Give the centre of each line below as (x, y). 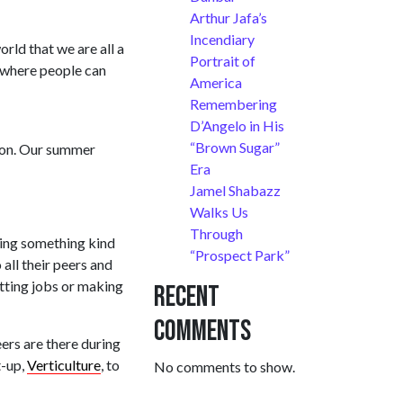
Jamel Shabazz (235, 191)
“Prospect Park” (240, 255)
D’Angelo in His (237, 126)
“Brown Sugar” (235, 148)
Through (216, 234)
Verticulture (64, 365)
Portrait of (223, 61)
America (216, 83)
